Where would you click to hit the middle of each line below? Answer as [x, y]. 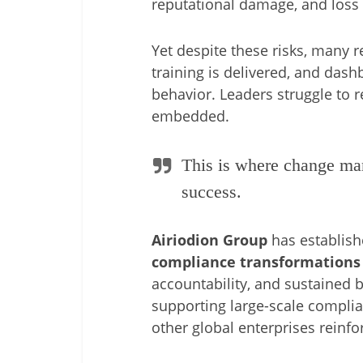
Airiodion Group [209, 240]
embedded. [190, 116]
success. [211, 192]
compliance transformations [256, 262]
